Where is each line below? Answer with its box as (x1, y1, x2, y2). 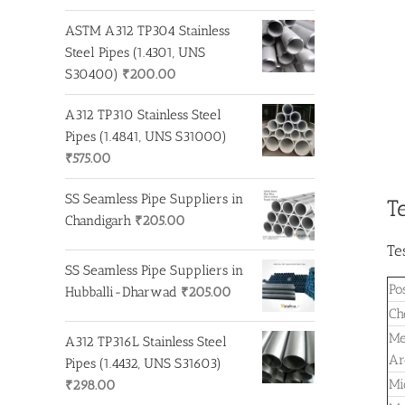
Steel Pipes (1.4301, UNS (65, 43, 205, 61)
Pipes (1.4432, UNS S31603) (65, 354, 221, 372)
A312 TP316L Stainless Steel (65, 333, 227, 350)
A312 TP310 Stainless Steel (65, 106, 221, 123)
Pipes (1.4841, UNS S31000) (65, 127, 227, 145)
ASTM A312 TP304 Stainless (65, 22, 230, 39)
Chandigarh (65, 212, 131, 229)
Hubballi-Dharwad (65, 283, 177, 300)
